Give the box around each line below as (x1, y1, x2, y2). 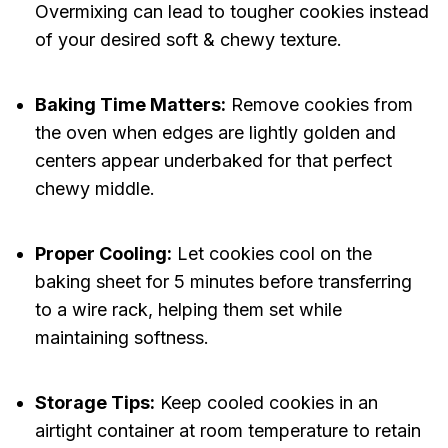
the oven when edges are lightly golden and (34, 122, 396, 144)
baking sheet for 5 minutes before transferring (34, 271, 412, 293)
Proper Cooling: (34, 243, 172, 265)
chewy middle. (34, 178, 155, 200)
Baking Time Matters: (34, 94, 226, 116)
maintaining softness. (34, 327, 209, 349)
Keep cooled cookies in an (154, 392, 378, 414)
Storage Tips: (34, 392, 155, 414)
